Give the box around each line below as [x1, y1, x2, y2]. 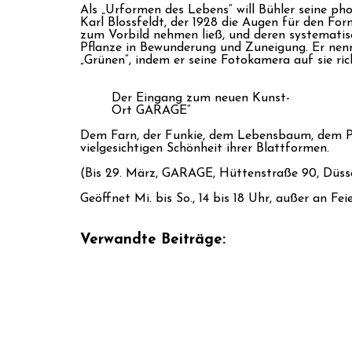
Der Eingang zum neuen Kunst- [112, 91, 290, 104]
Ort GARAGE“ [112, 104, 191, 117]
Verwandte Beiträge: [80, 232, 225, 247]
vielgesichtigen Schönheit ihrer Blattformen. [80, 141, 329, 155]
